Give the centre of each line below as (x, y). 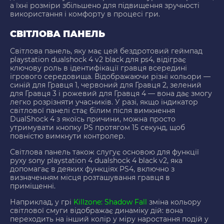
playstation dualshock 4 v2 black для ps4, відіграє (98, 60)
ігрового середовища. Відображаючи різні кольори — (110, 77)
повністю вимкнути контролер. (67, 136)
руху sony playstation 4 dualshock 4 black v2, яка (96, 161)
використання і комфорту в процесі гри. (85, 14)
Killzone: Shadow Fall (110, 202)
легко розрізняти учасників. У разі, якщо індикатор (104, 102)
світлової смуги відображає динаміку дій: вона (96, 211)
